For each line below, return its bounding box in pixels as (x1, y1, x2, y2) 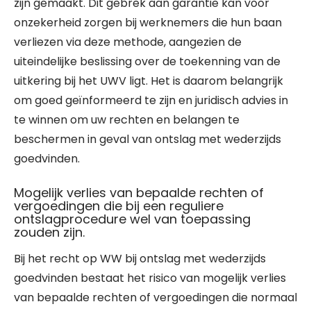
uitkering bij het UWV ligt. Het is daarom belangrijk (14, 73, 283, 89)
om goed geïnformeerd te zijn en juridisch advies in (14, 92, 288, 108)
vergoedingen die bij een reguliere (14, 197, 224, 215)
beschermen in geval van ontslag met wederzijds (14, 131, 281, 147)
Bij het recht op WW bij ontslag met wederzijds (14, 251, 266, 267)
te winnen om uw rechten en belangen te (14, 112, 239, 128)
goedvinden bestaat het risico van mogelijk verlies (14, 270, 286, 286)
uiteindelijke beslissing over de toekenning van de (14, 53, 280, 69)
